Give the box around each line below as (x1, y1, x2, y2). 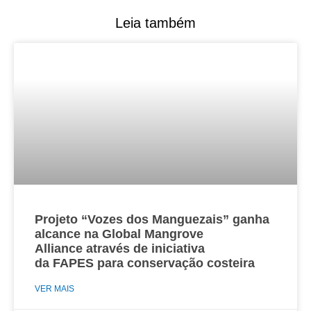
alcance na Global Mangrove (35, 226, 203, 241)
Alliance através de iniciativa (35, 241, 205, 255)
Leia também (115, 15, 196, 31)
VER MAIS (35, 283, 74, 294)
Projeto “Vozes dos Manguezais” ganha (35, 212, 269, 226)
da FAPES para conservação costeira (35, 255, 255, 270)
